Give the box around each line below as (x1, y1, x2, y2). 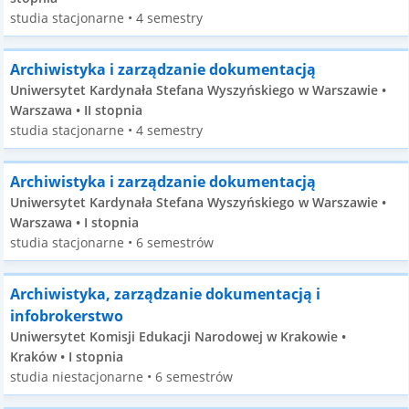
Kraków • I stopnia (10, 348, 124, 365)
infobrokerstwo (10, 306, 124, 326)
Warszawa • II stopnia (10, 101, 143, 119)
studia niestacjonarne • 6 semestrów (10, 368, 234, 385)
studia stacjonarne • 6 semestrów (10, 234, 215, 251)
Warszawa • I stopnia (10, 214, 140, 231)
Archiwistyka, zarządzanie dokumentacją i (10, 284, 321, 304)
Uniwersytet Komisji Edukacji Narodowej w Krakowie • (10, 328, 347, 345)
